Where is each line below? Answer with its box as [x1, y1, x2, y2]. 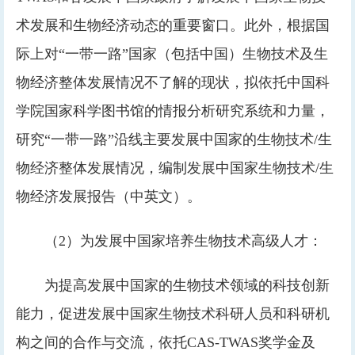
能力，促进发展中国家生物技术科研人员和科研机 [16, 306, 330, 322]
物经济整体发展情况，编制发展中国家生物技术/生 [16, 160, 334, 176]
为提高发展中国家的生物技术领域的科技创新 [44, 277, 330, 293]
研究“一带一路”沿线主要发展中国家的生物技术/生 [16, 132, 332, 147]
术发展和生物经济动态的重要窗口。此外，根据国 [16, 17, 330, 33]
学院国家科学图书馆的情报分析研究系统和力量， [16, 103, 330, 119]
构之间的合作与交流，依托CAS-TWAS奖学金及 [16, 334, 315, 350]
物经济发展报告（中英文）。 [16, 189, 201, 204]
